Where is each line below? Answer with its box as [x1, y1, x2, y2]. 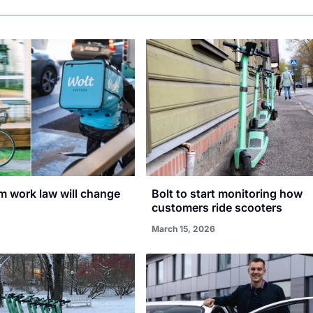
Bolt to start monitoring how [152, 187, 303, 201]
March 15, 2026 [152, 224, 216, 235]
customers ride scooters [152, 201, 283, 215]
